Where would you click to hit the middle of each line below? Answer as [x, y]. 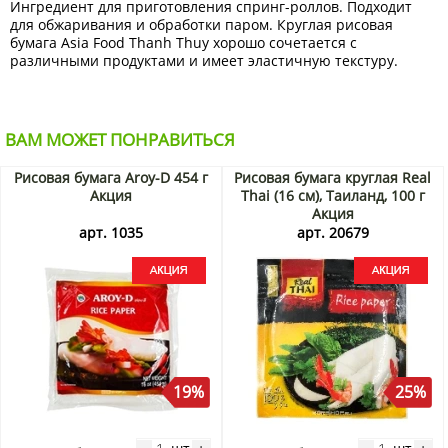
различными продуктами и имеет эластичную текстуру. [204, 61]
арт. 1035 [110, 233]
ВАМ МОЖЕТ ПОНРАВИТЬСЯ [120, 140]
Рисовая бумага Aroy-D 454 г [110, 178]
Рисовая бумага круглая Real [333, 178]
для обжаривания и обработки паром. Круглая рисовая [201, 25]
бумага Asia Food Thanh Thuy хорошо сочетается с [183, 43]
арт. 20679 [332, 233]
